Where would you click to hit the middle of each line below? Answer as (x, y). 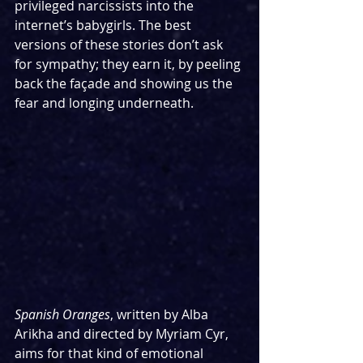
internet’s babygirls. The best (105, 25)
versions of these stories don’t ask (120, 45)
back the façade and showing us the (125, 83)
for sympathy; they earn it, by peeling (129, 64)
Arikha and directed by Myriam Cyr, (123, 334)
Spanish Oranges (62, 315)
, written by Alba (161, 315)
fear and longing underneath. (104, 103)
